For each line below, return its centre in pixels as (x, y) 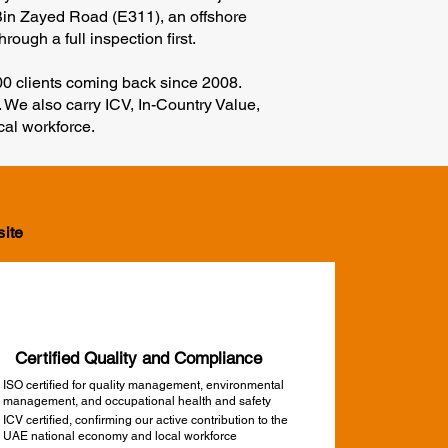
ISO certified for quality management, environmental (143, 385)
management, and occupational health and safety (136, 401)
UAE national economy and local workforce (119, 436)
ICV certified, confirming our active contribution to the (145, 420)
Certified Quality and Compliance (138, 358)
